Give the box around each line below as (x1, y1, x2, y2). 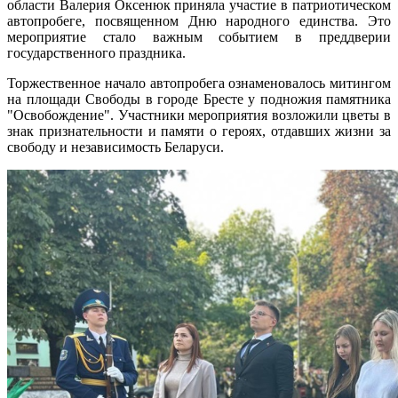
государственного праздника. (7, 45, 186, 61)
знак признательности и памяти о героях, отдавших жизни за (7, 123, 391, 139)
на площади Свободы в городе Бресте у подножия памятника (7, 92, 391, 107)
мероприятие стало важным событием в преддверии (7, 29, 391, 45)
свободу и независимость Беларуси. (7, 139, 224, 155)
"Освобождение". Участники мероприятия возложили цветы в (7, 107, 391, 123)
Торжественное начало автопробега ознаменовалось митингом (7, 76, 391, 92)
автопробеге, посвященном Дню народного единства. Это (7, 13, 391, 29)
